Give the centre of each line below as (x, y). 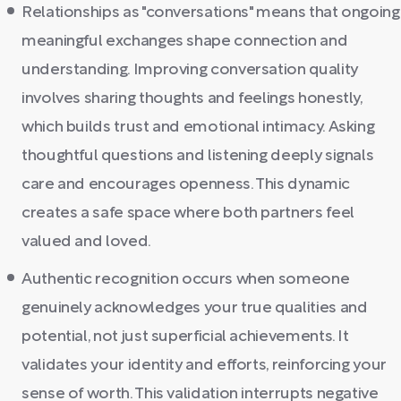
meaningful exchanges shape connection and (185, 42)
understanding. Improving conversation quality (190, 70)
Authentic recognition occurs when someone (186, 280)
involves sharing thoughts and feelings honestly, (192, 99)
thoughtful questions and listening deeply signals (198, 156)
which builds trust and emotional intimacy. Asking (198, 128)
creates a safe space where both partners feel (188, 213)
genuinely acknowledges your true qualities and (195, 308)
